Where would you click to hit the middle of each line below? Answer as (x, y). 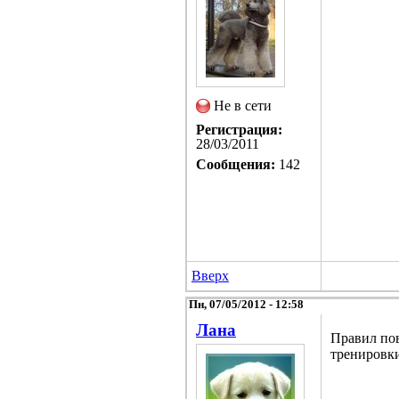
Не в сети (243, 105)
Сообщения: (236, 164)
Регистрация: (239, 129)
